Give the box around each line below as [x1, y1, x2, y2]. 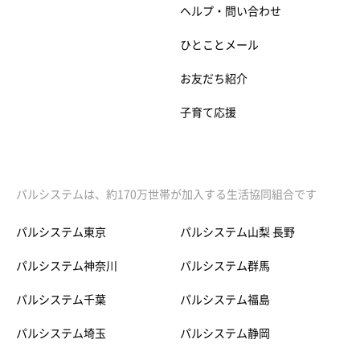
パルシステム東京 [16, 226, 106, 238]
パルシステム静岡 [180, 327, 270, 339]
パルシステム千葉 [16, 293, 106, 305]
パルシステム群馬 [180, 260, 270, 272]
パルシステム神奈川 [16, 260, 117, 272]
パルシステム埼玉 [16, 327, 106, 339]
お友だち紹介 [180, 72, 247, 84]
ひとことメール [180, 39, 259, 51]
